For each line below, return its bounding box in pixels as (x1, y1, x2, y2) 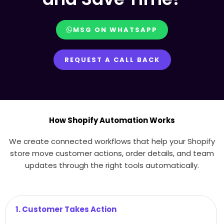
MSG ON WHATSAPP (73, 24, 157, 34)
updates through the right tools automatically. (25, 159, 199, 170)
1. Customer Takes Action (15, 203, 116, 214)
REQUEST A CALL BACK (64, 54, 160, 64)
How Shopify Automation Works (49, 114, 175, 125)
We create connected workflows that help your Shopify (9, 135, 215, 146)
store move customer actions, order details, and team (10, 147, 214, 158)
